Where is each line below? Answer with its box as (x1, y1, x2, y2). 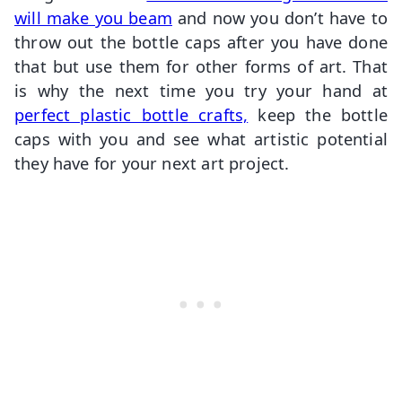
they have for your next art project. (14, 151, 290, 174)
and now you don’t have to (171, 5, 389, 29)
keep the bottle (248, 102, 388, 126)
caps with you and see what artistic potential (14, 127, 388, 150)
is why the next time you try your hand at (14, 78, 388, 101)
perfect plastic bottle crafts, (14, 102, 249, 126)
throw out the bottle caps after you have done (14, 30, 388, 53)
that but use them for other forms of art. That (14, 54, 388, 77)
